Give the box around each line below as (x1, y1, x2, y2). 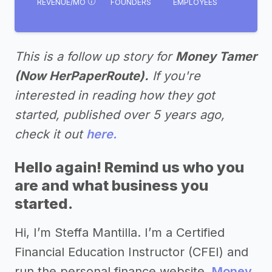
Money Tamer (175, 49, 257, 64)
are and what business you (15, 177, 208, 194)
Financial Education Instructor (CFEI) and (15, 245, 248, 259)
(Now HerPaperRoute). (15, 69, 149, 83)
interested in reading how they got (15, 88, 215, 103)
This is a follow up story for (15, 49, 175, 64)
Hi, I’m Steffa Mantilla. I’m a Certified (15, 225, 225, 240)
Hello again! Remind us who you (15, 158, 244, 176)
